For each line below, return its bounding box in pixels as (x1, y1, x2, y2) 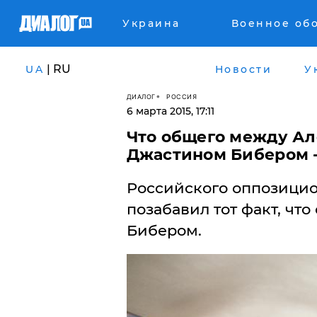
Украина (122, 17, 180, 30)
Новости (214, 62, 272, 76)
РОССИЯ (166, 92, 197, 100)
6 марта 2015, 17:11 (126, 105, 214, 117)
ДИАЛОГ (126, 92, 156, 100)
